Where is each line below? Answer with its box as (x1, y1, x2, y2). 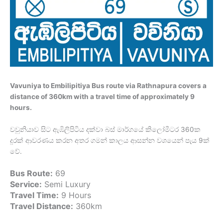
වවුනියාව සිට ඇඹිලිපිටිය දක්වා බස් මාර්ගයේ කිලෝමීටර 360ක (10, 125, 201, 134)
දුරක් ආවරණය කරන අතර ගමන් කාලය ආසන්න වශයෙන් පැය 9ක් (10, 136, 210, 145)
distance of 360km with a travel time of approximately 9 (10, 93, 195, 101)
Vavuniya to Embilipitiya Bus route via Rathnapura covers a (10, 82, 207, 90)
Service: (10, 179, 42, 190)
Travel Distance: (10, 201, 73, 212)
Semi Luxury (42, 179, 91, 190)
